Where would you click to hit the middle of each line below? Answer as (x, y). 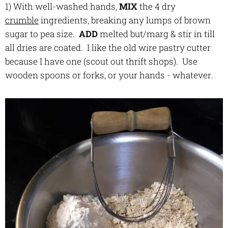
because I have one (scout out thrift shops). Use (101, 61)
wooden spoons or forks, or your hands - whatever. (109, 75)
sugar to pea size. (42, 34)
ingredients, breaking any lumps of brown (125, 20)
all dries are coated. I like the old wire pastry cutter (108, 47)
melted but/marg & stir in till (156, 34)
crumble (22, 20)
